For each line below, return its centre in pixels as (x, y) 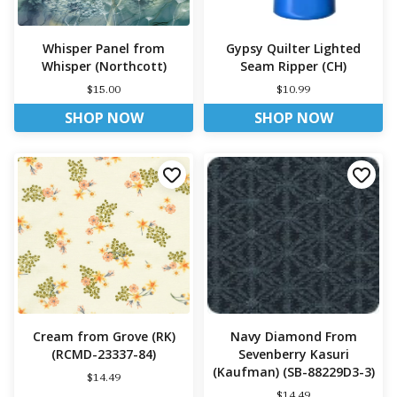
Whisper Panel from (104, 49)
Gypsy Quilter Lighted (293, 49)
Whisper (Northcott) (104, 66)
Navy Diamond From (293, 336)
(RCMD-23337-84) (104, 354)
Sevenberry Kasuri (293, 354)
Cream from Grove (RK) (104, 336)
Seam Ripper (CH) (293, 66)
